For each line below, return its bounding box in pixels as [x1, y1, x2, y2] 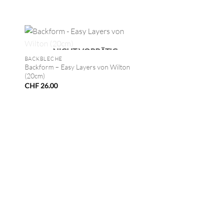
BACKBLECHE [24, 55, 63, 62]
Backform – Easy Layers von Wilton [24, 63, 130, 72]
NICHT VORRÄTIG [52, 46, 118, 56]
